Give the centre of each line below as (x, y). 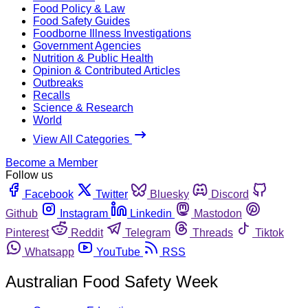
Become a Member (52, 162)
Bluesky (169, 194)
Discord (230, 194)
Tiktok (269, 232)
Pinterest (27, 232)
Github (22, 213)
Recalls (52, 95)
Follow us (29, 175)
